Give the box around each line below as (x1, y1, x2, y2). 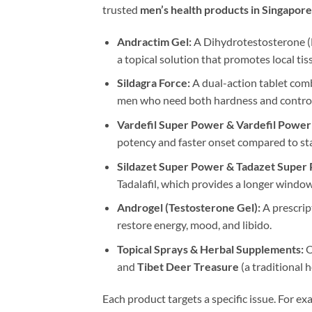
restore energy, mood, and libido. (116, 218, 272, 232)
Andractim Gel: (116, 34, 192, 48)
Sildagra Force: (116, 76, 190, 90)
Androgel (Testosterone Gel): (116, 201, 260, 214)
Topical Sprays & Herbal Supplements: (116, 242, 304, 256)
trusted (102, 3, 140, 17)
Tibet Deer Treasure (136, 259, 239, 273)
